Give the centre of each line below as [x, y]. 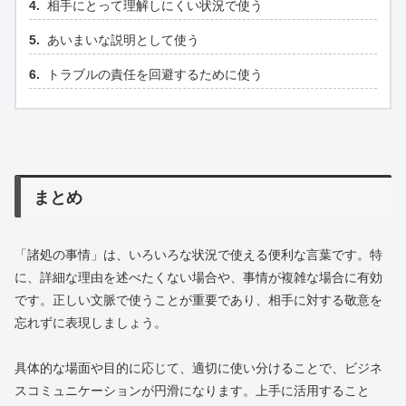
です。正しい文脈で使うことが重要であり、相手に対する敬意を [198, 300]
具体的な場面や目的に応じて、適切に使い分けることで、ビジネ [198, 368]
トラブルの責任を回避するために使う [155, 75]
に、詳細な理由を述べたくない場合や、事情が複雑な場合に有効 [198, 278]
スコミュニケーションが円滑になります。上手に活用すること [192, 391]
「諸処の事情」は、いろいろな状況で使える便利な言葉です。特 [198, 255]
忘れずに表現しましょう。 [91, 323]
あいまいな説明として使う [123, 40]
